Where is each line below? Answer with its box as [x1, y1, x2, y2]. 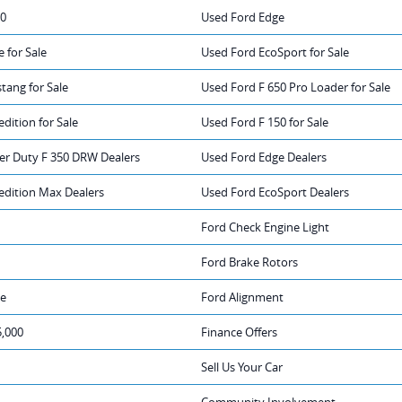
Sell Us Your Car [201, 358, 283, 375]
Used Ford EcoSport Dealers [201, 183, 349, 200]
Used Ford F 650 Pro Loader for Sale [201, 78, 390, 95]
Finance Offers [201, 323, 277, 340]
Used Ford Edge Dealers [201, 148, 327, 165]
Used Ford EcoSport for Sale [201, 43, 349, 60]
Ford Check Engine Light [201, 218, 329, 235]
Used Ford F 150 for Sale [201, 113, 328, 130]
